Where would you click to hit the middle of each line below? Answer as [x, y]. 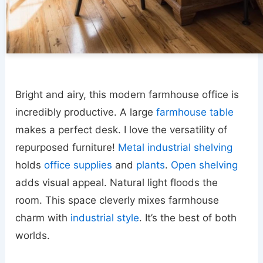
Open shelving [205, 165]
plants [151, 165]
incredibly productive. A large [86, 112]
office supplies [78, 165]
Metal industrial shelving [176, 148]
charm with [43, 218]
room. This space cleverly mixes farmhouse [117, 200]
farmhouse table [195, 112]
